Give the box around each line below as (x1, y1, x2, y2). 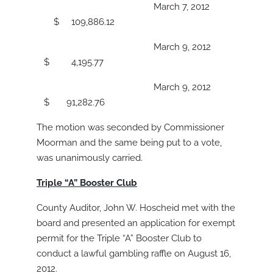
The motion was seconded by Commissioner (37, 122, 224, 133)
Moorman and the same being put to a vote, (37, 137, 222, 149)
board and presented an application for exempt (37, 218, 235, 229)
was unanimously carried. (37, 152, 143, 164)
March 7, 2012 (37, 1, 214, 13)
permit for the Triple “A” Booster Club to (37, 233, 202, 244)
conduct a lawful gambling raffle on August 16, (37, 248, 231, 260)
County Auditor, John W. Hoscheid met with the (37, 202, 235, 214)
